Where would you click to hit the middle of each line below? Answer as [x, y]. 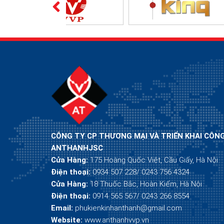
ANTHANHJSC [77, 148]
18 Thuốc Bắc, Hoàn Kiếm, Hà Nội [145, 184]
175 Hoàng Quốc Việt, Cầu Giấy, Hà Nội [154, 160]
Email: [62, 208]
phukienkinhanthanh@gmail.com [127, 208]
